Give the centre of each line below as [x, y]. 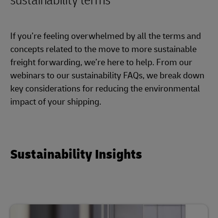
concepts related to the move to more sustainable [103, 49]
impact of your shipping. [56, 102]
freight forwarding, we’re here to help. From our [101, 63]
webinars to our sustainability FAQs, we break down [107, 76]
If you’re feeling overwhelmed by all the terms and [106, 36]
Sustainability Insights [76, 154]
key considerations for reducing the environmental [105, 89]
